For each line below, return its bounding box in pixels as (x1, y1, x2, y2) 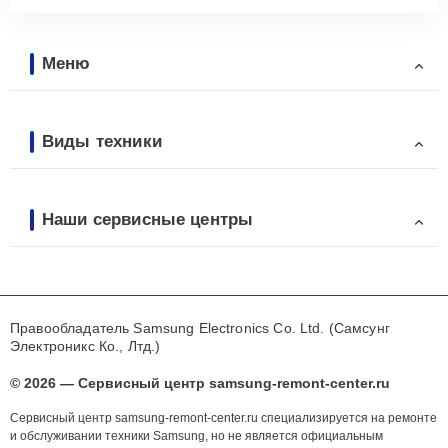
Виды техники (42, 131, 162, 151)
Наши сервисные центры (42, 209, 254, 229)
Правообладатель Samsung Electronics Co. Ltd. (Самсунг (10, 320, 390, 337)
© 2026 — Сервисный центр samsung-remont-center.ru (10, 375, 390, 392)
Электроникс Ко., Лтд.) (10, 338, 161, 355)
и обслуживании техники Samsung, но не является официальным (10, 429, 383, 444)
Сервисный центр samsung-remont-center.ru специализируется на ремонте (10, 411, 437, 426)
